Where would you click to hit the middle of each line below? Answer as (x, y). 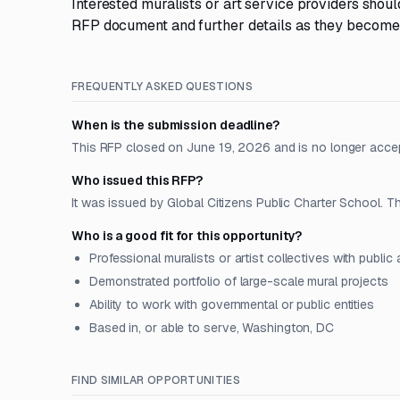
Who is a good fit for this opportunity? (187, 236)
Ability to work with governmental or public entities (232, 304)
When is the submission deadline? (175, 125)
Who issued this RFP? (137, 180)
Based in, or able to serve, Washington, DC (212, 328)
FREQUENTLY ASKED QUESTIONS (162, 87)
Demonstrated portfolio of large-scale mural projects (239, 281)
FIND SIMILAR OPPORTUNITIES (156, 380)
